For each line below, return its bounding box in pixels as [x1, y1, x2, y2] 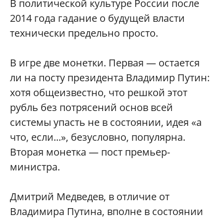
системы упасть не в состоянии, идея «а [10, 115, 202, 129]
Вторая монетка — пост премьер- [10, 145, 170, 159]
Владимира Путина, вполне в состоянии [10, 205, 203, 219]
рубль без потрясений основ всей [10, 101, 173, 114]
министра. [10, 160, 60, 174]
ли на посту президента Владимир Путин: [10, 71, 210, 85]
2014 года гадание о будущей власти [10, 11, 185, 25]
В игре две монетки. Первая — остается [10, 56, 200, 70]
